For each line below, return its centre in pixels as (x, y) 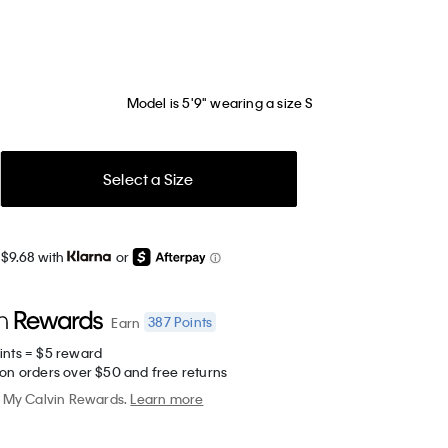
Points (191, 322)
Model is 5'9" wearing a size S (220, 102)
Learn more (167, 398)
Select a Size (148, 178)
